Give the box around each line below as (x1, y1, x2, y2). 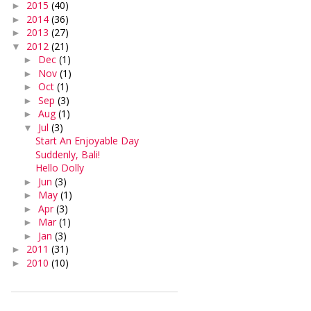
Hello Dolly (35, 161, 84, 174)
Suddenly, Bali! (35, 147, 100, 161)
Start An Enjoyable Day (35, 134, 139, 147)
